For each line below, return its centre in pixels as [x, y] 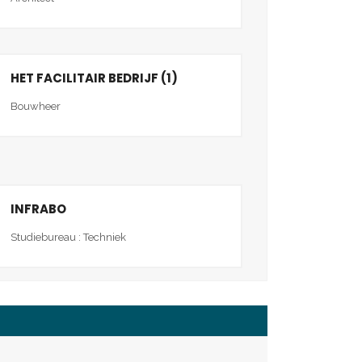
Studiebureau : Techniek [68, 237]
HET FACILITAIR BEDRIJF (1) [94, 78]
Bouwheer [36, 106]
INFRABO [38, 208]
